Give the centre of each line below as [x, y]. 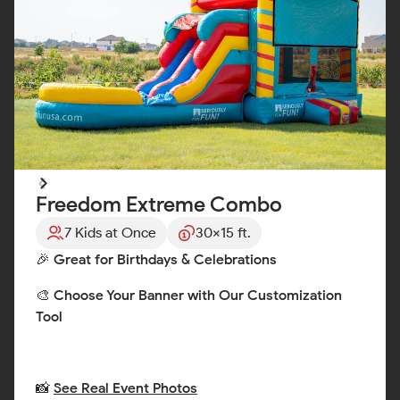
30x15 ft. [223, 233]
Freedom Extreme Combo [159, 204]
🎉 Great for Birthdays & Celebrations [156, 260]
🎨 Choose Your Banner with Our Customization [189, 296]
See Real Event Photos [125, 388]
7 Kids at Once [110, 233]
